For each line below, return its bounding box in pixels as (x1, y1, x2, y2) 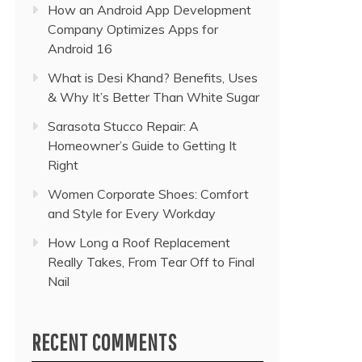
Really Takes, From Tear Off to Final (48, 254, 255, 270)
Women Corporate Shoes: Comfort (48, 186, 249, 202)
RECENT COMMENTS (32, 329, 177, 356)
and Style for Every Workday (48, 205, 216, 221)
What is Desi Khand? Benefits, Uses (48, 69, 258, 86)
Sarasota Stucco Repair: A (48, 118, 199, 134)
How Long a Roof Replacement (48, 234, 230, 250)
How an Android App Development (48, 2, 251, 18)
